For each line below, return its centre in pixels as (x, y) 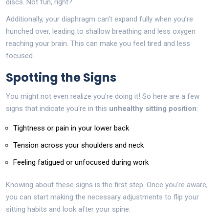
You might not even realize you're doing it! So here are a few (103, 96)
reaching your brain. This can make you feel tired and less (98, 43)
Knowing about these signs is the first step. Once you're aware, (107, 185)
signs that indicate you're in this (57, 108)
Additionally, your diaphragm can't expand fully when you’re (99, 19)
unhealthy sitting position (153, 108)
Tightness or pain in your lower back (71, 128)
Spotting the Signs (61, 77)
